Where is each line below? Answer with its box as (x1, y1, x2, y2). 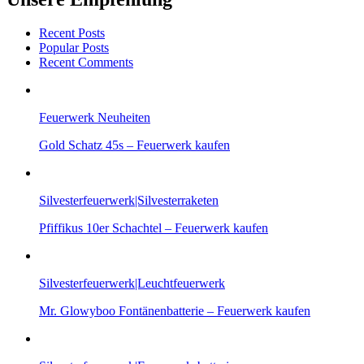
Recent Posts (39, 26, 105, 41)
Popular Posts (39, 41, 109, 55)
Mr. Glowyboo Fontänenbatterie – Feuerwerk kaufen (39, 304, 310, 318)
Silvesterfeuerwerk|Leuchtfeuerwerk (39, 276, 225, 291)
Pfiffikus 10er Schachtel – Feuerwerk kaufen (39, 221, 268, 236)
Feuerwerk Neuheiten (39, 110, 150, 125)
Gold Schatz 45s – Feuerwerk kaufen (39, 138, 230, 153)
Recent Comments (39, 55, 133, 70)
